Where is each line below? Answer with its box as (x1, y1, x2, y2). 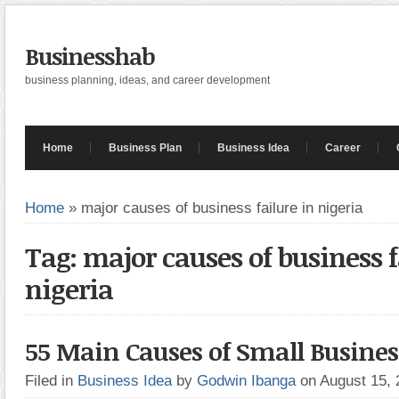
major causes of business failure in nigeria (81, 199, 362, 216)
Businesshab (25, 40, 155, 72)
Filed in (25, 371, 77, 389)
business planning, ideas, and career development (25, 74, 270, 86)
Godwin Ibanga (197, 371, 296, 389)
